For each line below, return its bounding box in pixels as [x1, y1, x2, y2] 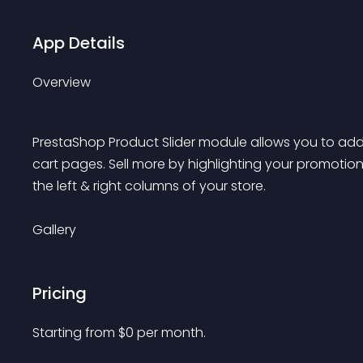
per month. [137, 323, 206, 342]
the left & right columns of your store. [32, 177, 266, 195]
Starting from [32, 323, 118, 342]
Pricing [32, 282, 87, 305]
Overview [32, 73, 91, 92]
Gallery [32, 220, 76, 239]
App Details [32, 32, 125, 54]
